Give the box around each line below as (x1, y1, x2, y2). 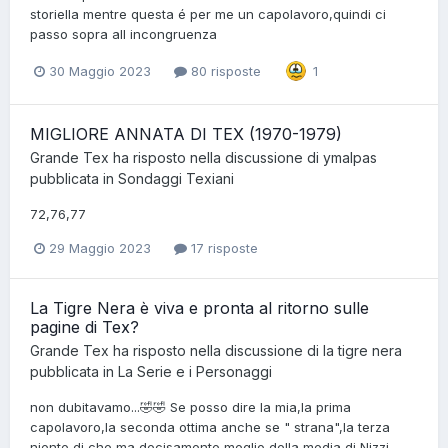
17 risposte (187, 239, 258, 256)
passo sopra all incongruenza (30, 26, 217, 43)
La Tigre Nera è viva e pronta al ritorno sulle (30, 297, 369, 318)
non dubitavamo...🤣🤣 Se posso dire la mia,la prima (30, 398, 351, 415)
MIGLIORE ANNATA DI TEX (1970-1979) (30, 123, 342, 144)
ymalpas (323, 148, 377, 166)
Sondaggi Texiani (118, 169, 234, 187)
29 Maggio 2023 (49, 239, 151, 256)
